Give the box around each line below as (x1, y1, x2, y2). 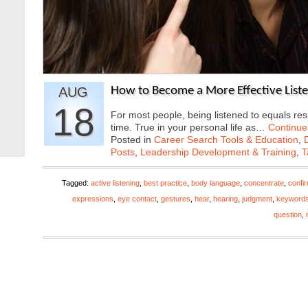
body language (191, 179, 240, 187)
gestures (161, 195, 190, 203)
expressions (72, 195, 113, 203)
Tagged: (62, 179, 91, 187)
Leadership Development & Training (140, 146, 296, 157)
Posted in (111, 134, 154, 145)
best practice (144, 179, 187, 187)
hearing (213, 195, 238, 203)
